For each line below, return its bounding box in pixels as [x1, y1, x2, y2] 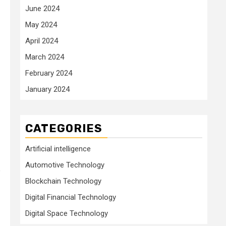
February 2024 [25, 68, 72, 78]
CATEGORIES [25, 121, 102, 135]
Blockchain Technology [25, 176, 101, 186]
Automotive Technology [25, 160, 104, 169]
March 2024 [25, 52, 64, 62]
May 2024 [25, 20, 57, 29]
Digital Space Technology [25, 208, 108, 218]
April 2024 [25, 36, 58, 45]
